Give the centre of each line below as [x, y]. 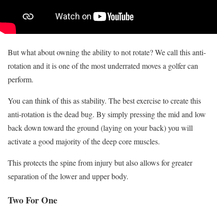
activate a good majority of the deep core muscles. [84, 141]
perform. [21, 79]
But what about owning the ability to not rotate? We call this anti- [107, 52]
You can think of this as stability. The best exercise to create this [104, 101]
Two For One [32, 200]
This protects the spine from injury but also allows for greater [100, 163]
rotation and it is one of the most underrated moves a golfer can [103, 66]
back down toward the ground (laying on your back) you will [100, 128]
